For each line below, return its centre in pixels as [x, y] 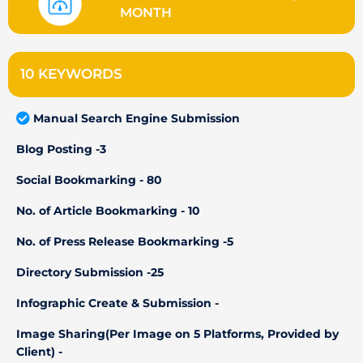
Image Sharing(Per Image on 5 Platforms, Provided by [177, 333]
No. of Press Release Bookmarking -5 [125, 241]
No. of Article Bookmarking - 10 [108, 210]
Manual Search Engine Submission [137, 118]
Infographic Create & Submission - [117, 303]
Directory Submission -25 [90, 272]
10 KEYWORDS [71, 73]
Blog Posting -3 [61, 149]
